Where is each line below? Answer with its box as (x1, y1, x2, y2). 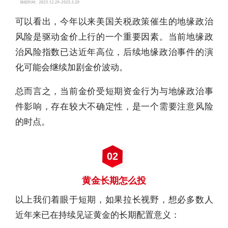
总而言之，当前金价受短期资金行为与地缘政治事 (15, 87, 213, 97)
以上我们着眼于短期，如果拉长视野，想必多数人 (15, 195, 213, 205)
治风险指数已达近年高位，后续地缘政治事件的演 (15, 47, 213, 58)
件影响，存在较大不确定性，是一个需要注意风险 (15, 102, 213, 112)
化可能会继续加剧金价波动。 (15, 63, 128, 73)
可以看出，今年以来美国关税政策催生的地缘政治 (15, 17, 213, 27)
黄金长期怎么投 (82, 176, 146, 186)
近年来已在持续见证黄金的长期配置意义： (15, 210, 180, 220)
